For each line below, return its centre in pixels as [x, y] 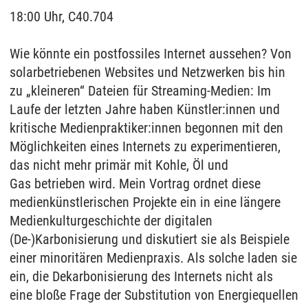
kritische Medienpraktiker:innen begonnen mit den [146, 128]
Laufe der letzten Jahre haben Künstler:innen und [145, 109]
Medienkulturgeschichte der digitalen [111, 221]
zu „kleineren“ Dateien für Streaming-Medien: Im [140, 91]
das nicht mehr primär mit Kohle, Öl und [119, 165]
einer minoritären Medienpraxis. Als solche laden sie [153, 258]
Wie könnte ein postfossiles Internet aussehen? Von [151, 54]
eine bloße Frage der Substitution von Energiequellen [154, 295]
